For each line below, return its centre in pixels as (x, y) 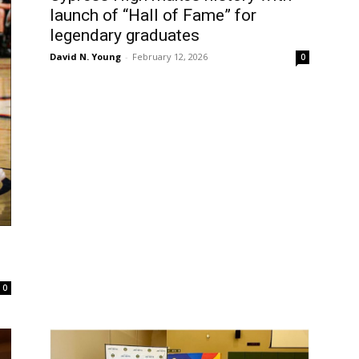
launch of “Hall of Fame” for (153, 16)
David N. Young (85, 57)
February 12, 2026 (170, 57)
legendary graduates (125, 36)
